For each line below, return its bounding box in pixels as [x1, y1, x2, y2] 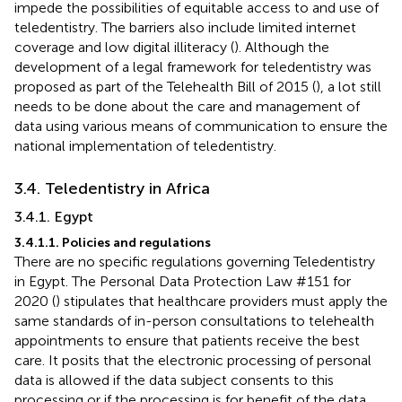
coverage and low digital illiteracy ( [14, 38, 234, 56]
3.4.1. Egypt [14, 207, 93, 225]
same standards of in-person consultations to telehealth [14, 311, 374, 329]
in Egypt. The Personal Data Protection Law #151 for [14, 272, 351, 290]
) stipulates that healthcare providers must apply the [56, 292, 388, 310]
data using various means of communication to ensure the [14, 117, 388, 135]
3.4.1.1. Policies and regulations [14, 234, 211, 250]
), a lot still [316, 77, 381, 95]
